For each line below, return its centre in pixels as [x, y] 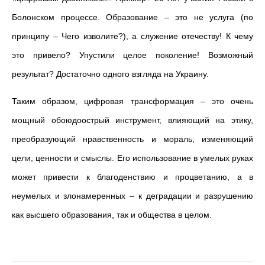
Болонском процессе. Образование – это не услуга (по [132, 17]
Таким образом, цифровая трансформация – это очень [132, 101]
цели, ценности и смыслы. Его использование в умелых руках [132, 158]
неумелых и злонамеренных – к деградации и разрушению [132, 196]
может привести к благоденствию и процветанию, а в [132, 177]
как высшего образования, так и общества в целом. [112, 215]
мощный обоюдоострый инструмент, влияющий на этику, [132, 120]
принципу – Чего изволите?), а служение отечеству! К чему [132, 36]
